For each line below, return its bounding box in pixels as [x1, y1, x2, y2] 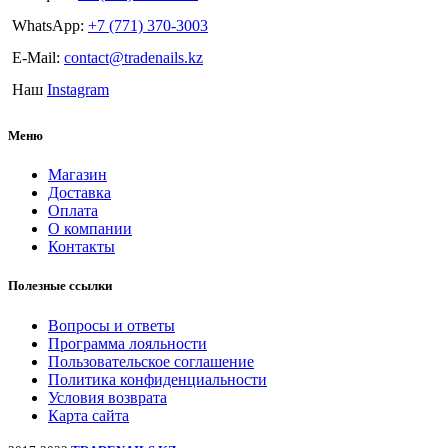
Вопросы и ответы [48, 316, 175, 334]
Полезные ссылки [8, 278, 112, 294]
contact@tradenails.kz [64, 48, 203, 66]
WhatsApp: [12, 16, 88, 34]
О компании [48, 220, 132, 238]
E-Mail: [12, 48, 64, 66]
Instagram [47, 80, 109, 98]
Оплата [48, 202, 98, 220]
